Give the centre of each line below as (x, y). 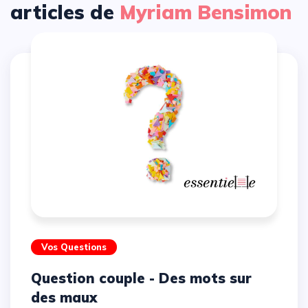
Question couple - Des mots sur (36, 278)
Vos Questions (74, 246)
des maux (64, 297)
